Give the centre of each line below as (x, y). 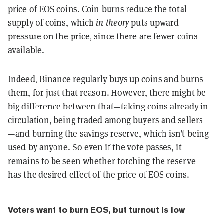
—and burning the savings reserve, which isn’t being (109, 134)
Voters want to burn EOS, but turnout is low (96, 210)
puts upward (154, 23)
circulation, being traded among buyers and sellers (106, 120)
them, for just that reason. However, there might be (107, 93)
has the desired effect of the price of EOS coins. (99, 175)
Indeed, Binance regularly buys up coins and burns (106, 79)
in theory (113, 23)
